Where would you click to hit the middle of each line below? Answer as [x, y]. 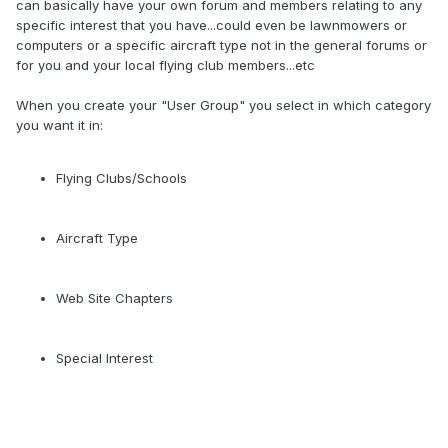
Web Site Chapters [114, 298]
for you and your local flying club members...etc [165, 65]
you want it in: [59, 125]
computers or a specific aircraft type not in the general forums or [221, 45]
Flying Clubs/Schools [121, 178]
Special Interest [104, 358]
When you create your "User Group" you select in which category [223, 105]
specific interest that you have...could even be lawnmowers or [211, 25]
